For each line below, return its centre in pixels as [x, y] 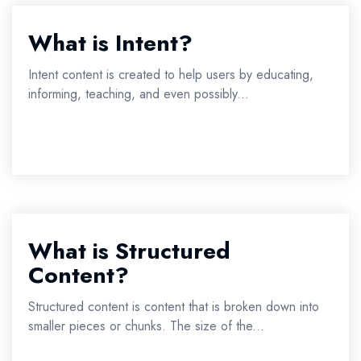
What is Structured [129, 251]
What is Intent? [110, 43]
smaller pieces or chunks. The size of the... [146, 326]
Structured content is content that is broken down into [174, 307]
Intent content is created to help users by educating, [171, 75]
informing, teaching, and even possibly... [139, 94]
